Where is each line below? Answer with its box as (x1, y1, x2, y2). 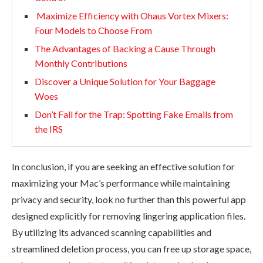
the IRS (35, 123, 63, 134)
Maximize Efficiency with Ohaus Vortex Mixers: (35, 9, 228, 21)
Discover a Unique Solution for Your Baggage (35, 75, 215, 87)
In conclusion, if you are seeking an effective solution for (12, 160, 235, 172)
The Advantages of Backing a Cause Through (35, 42, 215, 54)
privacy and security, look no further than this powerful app (12, 193, 246, 205)
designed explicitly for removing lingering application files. (12, 210, 245, 221)
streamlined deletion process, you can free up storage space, (12, 242, 251, 254)
